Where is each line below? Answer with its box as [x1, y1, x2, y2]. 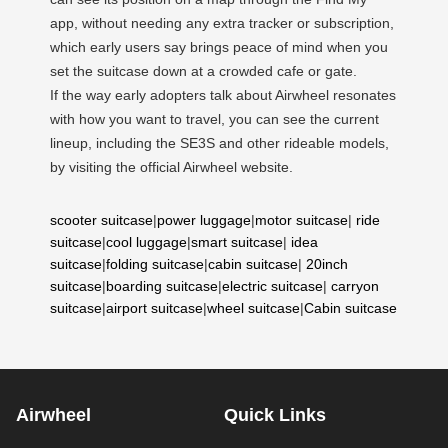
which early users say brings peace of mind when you [50, 39, 388, 55]
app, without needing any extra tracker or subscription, [50, 15, 394, 31]
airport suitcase [106, 300, 203, 316]
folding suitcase [106, 256, 204, 272]
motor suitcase [255, 212, 348, 228]
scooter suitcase [50, 212, 153, 228]
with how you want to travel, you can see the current [50, 111, 379, 127]
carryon [331, 278, 379, 294]
